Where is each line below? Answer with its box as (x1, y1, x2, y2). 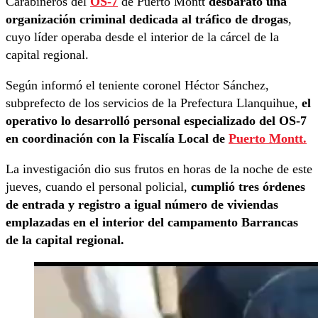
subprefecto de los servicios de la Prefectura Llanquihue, (6, 96, 302, 111)
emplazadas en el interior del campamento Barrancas (6, 215, 298, 230)
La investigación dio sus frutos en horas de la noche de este (6, 162, 312, 177)
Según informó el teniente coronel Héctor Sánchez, (6, 78, 269, 93)
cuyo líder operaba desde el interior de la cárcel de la (6, 30, 279, 45)
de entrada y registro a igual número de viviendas (6, 197, 278, 212)
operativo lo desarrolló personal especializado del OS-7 (6, 114, 307, 128)
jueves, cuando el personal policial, (6, 180, 191, 194)
